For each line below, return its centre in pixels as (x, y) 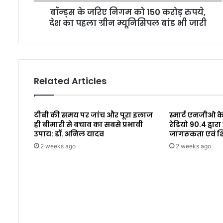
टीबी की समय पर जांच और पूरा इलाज (93, 115)
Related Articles (70, 81)
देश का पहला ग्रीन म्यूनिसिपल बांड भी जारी (128, 23)
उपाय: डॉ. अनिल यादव (69, 134)
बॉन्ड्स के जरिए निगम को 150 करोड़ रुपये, (128, 12)
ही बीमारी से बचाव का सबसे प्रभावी (88, 125)
